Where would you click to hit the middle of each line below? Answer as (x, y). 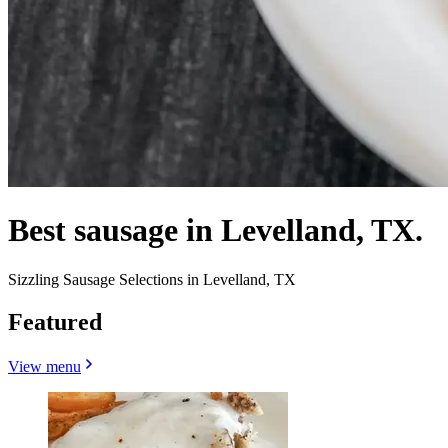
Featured (55, 321)
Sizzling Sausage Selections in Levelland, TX (152, 279)
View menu (44, 366)
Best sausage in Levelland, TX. (215, 230)
